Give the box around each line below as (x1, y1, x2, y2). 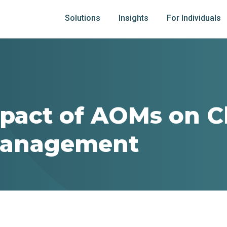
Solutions (64, 13, 100, 23)
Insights (118, 13, 148, 23)
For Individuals (166, 13, 221, 23)
